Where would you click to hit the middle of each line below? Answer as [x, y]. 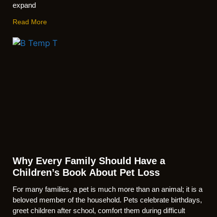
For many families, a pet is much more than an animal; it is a [108, 189]
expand [24, 5]
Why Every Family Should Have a [89, 161]
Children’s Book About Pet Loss [86, 172]
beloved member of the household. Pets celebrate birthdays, [107, 200]
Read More [30, 22]
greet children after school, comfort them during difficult [99, 210]
